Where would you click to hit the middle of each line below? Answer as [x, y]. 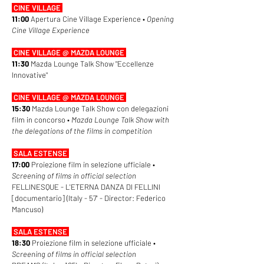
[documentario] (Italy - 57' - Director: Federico [89, 198]
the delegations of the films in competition [82, 131]
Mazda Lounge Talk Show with [120, 120]
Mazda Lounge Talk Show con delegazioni [100, 108]
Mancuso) [27, 209]
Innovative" [31, 75]
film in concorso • [42, 120]
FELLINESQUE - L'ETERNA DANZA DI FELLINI [86, 187]
